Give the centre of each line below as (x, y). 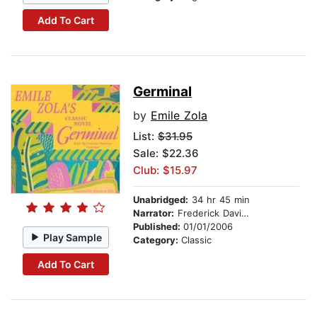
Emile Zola (179, 116)
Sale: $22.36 (166, 154)
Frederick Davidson (208, 213)
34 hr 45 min (219, 200)
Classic (196, 240)
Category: (157, 240)
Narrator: (154, 213)
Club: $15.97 (165, 171)
